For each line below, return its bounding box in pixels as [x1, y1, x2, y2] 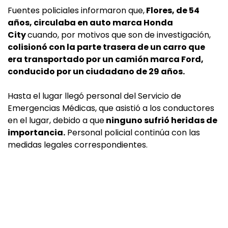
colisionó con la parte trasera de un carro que [8, 41, 205, 53]
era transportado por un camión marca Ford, [8, 53, 204, 65]
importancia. [8, 127, 65, 138]
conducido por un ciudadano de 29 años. [8, 66, 185, 77]
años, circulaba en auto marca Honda [8, 17, 173, 28]
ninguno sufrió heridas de [104, 115, 217, 126]
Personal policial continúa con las [65, 127, 200, 138]
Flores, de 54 [145, 5, 199, 16]
